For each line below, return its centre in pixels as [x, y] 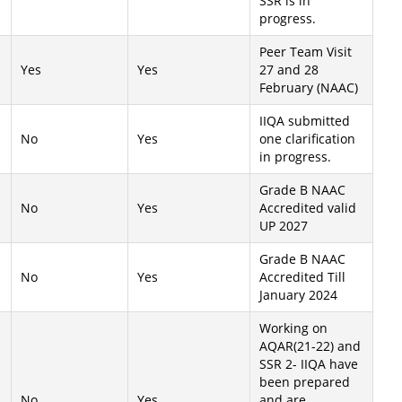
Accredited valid [308, 208]
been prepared [305, 382]
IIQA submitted [305, 121]
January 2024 [298, 295]
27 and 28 [289, 70]
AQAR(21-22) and [310, 346]
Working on [293, 328]
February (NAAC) [309, 87]
